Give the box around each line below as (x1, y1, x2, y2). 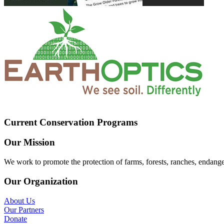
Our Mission (4, 137, 55, 148)
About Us (4, 196, 35, 205)
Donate (4, 214, 27, 223)
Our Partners (4, 205, 44, 214)
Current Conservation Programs (4, 116, 137, 127)
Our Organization (4, 175, 78, 186)
